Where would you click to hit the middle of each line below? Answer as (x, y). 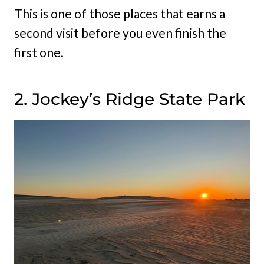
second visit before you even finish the (120, 33)
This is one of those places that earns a (120, 14)
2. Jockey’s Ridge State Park (130, 99)
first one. (39, 52)
